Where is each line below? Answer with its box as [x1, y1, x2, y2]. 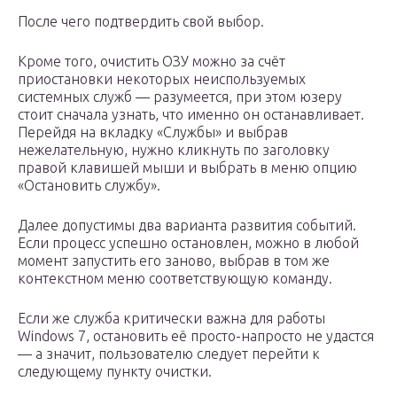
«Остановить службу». [18, 177, 160, 194]
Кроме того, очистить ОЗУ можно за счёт [18, 53, 285, 70]
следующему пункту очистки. [18, 363, 212, 380]
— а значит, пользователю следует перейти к [18, 346, 320, 362]
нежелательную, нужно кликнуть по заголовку [18, 142, 330, 159]
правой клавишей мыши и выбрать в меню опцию [18, 160, 357, 176]
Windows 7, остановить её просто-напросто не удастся [18, 328, 374, 345]
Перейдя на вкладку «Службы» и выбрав [18, 124, 288, 141]
